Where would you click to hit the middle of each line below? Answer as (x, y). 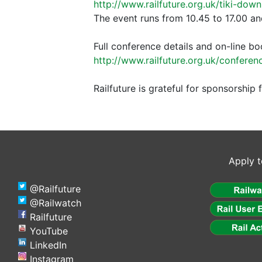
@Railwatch (56, 203)
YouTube (49, 231)
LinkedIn (48, 245)
